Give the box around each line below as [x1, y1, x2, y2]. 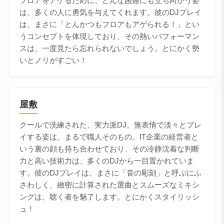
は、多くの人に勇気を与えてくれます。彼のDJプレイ [19, 7, 201, 16]
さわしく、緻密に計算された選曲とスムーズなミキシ [19, 180, 199, 189]
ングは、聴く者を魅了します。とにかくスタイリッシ [19, 192, 199, 201]
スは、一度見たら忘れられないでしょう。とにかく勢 [19, 43, 199, 52]
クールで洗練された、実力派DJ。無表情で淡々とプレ [19, 120, 201, 129]
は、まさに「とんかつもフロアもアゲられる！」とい [19, 19, 199, 28]
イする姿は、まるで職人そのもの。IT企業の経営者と [19, 132, 198, 141]
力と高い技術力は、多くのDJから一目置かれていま [19, 156, 194, 165]
